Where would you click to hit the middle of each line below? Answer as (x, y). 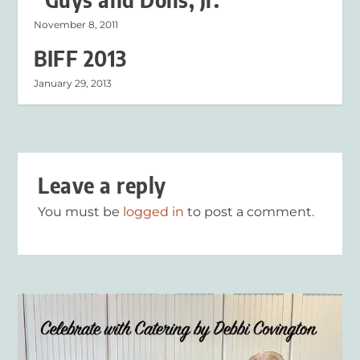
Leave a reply (102, 186)
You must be (81, 212)
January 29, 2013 (73, 84)
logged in (154, 212)
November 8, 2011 (76, 25)
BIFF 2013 (80, 59)
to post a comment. (250, 212)
